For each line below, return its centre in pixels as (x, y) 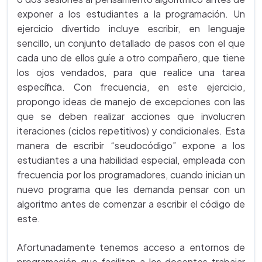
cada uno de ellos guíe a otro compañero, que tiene (131, 58)
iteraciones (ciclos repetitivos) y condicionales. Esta (131, 131)
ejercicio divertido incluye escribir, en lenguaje (131, 28)
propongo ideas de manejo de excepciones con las (131, 101)
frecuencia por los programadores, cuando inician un (131, 175)
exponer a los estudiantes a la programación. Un (131, 14)
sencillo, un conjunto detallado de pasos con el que (131, 43)
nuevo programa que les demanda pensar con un (131, 189)
